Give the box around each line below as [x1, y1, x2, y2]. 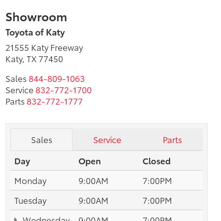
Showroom [5, 7, 67, 25]
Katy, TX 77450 [5, 52, 63, 65]
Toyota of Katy [5, 25, 65, 38]
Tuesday [14, 193, 46, 206]
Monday [14, 174, 46, 186]
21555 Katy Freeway [5, 41, 83, 53]
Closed [143, 154, 171, 166]
